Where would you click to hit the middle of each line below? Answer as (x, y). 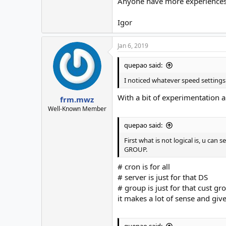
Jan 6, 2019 (133, 46)
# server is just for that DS (163, 177)
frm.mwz (77, 99)
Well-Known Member (77, 108)
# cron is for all (144, 166)
